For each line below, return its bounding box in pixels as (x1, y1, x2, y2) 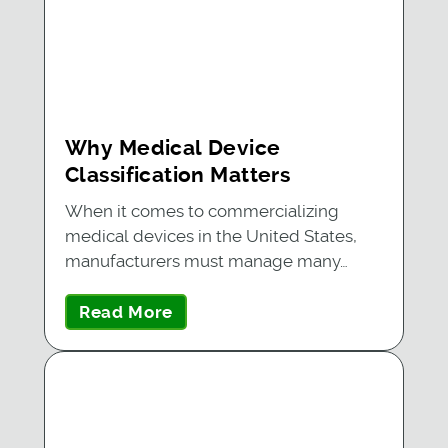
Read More (78, 302, 174, 323)
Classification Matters (64, 163, 291, 188)
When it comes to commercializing (64, 201, 339, 222)
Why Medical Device (64, 136, 281, 161)
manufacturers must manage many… (64, 251, 348, 272)
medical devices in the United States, (64, 226, 357, 247)
